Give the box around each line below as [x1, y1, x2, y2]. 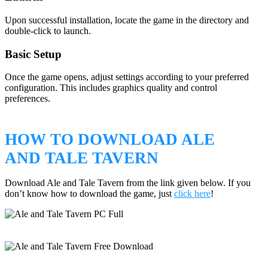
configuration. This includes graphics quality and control [5, 83, 217, 93]
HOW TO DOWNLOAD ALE [5, 130, 215, 148]
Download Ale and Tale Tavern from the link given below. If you [5, 177, 251, 188]
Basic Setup [5, 47, 62, 60]
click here [174, 188, 211, 199]
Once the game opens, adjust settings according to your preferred [5, 72, 249, 83]
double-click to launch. [5, 25, 91, 36]
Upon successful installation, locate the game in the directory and [5, 14, 249, 25]
